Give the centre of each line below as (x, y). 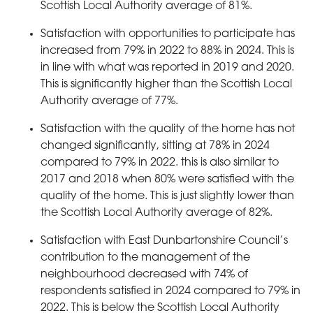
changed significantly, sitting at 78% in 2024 (155, 146)
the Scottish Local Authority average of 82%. (156, 213)
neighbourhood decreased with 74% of (144, 274)
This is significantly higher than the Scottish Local (166, 84)
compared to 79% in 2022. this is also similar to (160, 162)
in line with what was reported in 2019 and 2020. (167, 67)
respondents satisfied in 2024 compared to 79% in (170, 291)
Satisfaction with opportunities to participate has (168, 34)
